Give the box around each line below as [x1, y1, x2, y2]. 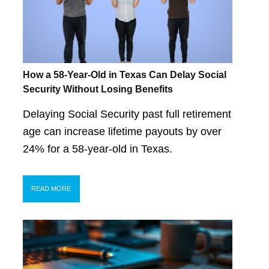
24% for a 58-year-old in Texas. [22, 142, 172, 155]
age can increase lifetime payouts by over [22, 125, 222, 138]
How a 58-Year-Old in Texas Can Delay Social [22, 70, 226, 80]
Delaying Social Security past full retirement [22, 107, 231, 120]
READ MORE [31, 185, 71, 193]
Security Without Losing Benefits [22, 84, 173, 95]
